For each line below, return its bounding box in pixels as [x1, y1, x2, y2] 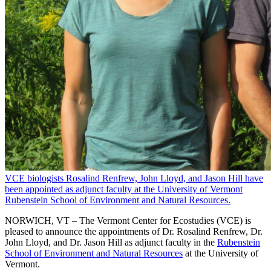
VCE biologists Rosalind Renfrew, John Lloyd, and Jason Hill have [5, 173, 263, 184]
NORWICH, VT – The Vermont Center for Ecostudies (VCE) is [5, 215, 251, 226]
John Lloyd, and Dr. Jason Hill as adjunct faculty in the [5, 237, 217, 248]
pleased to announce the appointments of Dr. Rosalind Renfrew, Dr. [5, 226, 263, 237]
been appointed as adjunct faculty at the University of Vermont [5, 184, 243, 195]
